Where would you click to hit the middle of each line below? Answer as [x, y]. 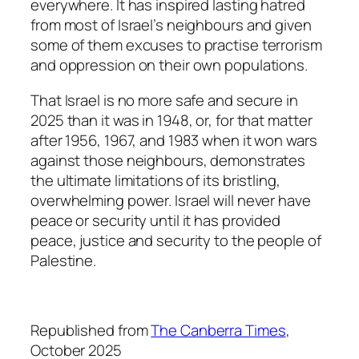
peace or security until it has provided [156, 220]
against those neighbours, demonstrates [168, 160]
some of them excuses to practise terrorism [176, 45]
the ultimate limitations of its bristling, [155, 180]
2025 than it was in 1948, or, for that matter [171, 120]
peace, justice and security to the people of [176, 240]
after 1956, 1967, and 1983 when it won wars [174, 140]
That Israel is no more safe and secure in [164, 100]
